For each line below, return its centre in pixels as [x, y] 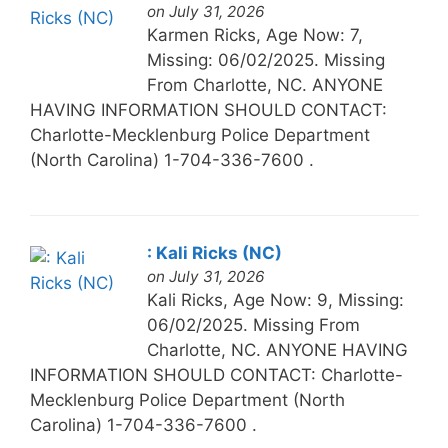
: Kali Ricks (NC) [214, 252]
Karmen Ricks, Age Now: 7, [254, 34]
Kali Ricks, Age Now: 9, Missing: [275, 299]
